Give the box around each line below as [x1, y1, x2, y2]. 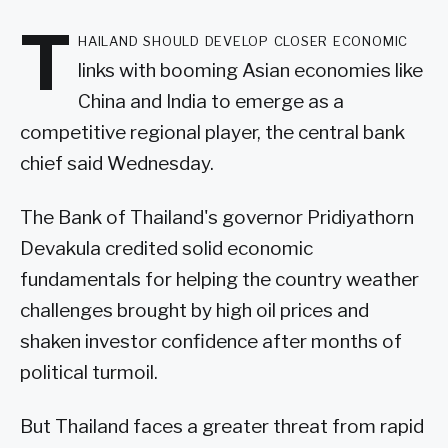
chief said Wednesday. [20, 152, 214, 176]
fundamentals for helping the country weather [20, 268, 419, 292]
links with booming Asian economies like [78, 59, 424, 83]
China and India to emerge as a [78, 90, 345, 114]
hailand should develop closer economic [78, 28, 409, 52]
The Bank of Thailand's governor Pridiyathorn [20, 206, 414, 230]
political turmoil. [20, 361, 158, 385]
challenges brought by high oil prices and [20, 299, 369, 323]
